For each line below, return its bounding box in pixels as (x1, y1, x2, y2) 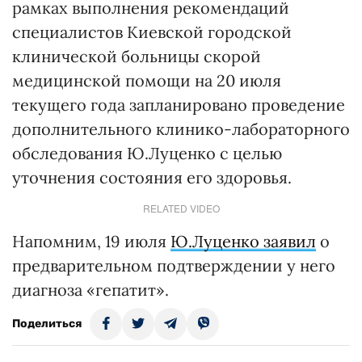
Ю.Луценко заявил (170, 231, 316, 251)
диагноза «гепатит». (12, 280, 169, 300)
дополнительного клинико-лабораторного (12, 119, 350, 139)
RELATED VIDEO (142, 201, 220, 215)
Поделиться (12, 317, 82, 330)
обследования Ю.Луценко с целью (12, 143, 282, 163)
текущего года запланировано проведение (12, 95, 345, 115)
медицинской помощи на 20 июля (12, 70, 281, 90)
